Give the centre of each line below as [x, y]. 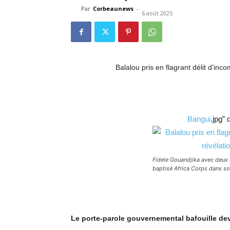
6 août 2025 [157, 13]
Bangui [199, 119]
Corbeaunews [113, 8]
